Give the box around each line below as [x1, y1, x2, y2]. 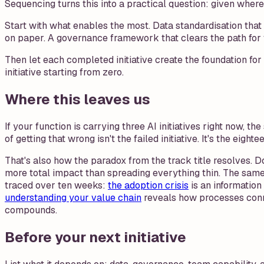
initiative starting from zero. [5, 66, 124, 79]
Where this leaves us [5, 90, 150, 108]
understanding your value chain [5, 191, 141, 204]
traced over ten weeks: [5, 179, 108, 192]
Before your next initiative [5, 227, 186, 246]
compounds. [5, 203, 57, 216]
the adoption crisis [108, 179, 189, 192]
